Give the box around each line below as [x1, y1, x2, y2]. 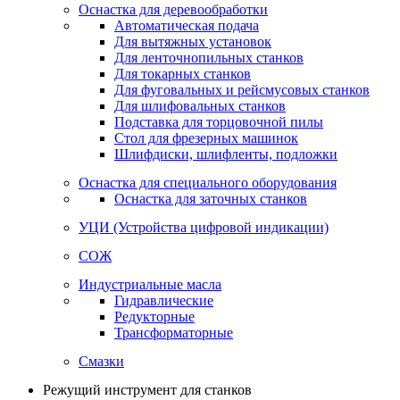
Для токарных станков [114, 66, 251, 81]
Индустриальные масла [79, 277, 221, 292]
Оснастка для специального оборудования [79, 175, 337, 190]
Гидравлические [114, 293, 213, 308]
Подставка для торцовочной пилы [114, 114, 323, 129]
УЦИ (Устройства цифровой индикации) [79, 220, 329, 235]
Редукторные [114, 309, 195, 324]
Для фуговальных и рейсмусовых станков [114, 82, 370, 97]
